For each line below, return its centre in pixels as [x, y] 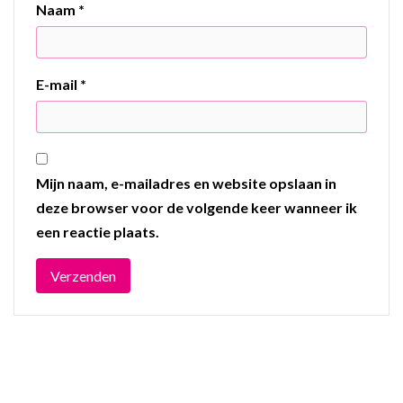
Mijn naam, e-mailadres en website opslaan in [186, 183]
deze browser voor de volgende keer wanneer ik [197, 207]
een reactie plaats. [98, 231]
